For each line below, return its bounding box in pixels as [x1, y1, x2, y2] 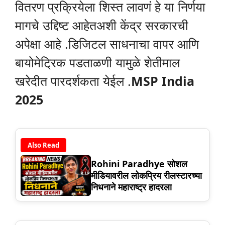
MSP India [131, 72, 194, 90]
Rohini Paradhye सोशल [91, 158, 187, 170]
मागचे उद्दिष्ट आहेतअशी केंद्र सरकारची [15, 17, 188, 34]
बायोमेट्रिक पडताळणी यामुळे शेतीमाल [15, 54, 180, 71]
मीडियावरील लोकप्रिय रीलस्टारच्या [91, 169, 202, 182]
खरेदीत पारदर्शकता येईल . [15, 72, 131, 90]
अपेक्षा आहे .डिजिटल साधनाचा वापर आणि [15, 35, 199, 53]
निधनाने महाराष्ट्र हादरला [91, 181, 172, 193]
